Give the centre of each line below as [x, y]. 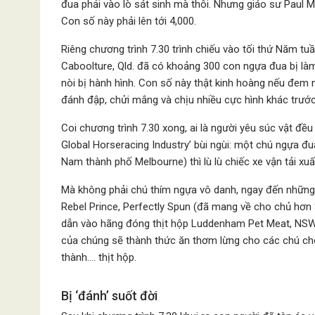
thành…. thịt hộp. [99, 257]
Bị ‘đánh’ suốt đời [109, 296]
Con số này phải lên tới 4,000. [129, 21]
